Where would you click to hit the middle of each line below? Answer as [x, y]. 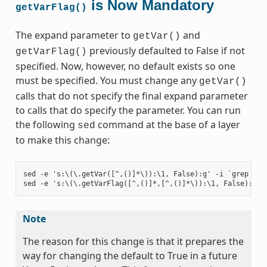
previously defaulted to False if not [166, 50]
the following [46, 124]
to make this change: [62, 140]
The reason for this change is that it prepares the [133, 241]
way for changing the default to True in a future [130, 255]
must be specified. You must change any [107, 80]
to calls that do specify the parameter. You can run [128, 110]
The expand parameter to [74, 35]
